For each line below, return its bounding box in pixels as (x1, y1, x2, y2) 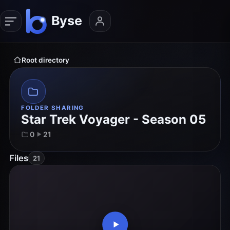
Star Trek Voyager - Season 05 (21, 112, 206, 127)
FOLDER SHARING (21, 104, 84, 112)
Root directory (21, 55, 69, 64)
